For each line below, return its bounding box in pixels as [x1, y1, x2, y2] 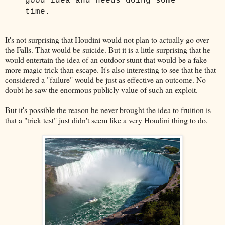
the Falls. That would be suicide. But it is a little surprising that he [5, 44, 210, 55]
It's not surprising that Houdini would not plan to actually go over [5, 34, 209, 45]
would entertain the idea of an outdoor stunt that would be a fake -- [5, 54, 214, 65]
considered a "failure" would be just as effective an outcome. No [5, 74, 206, 85]
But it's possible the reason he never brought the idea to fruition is [5, 104, 211, 116]
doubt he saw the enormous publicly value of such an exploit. [5, 84, 198, 95]
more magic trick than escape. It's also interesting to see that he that [5, 64, 216, 75]
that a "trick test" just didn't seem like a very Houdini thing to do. [5, 115, 208, 126]
